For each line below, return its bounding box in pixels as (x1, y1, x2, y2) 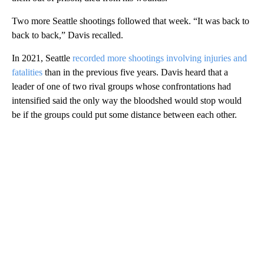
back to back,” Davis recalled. (12, 29, 123, 40)
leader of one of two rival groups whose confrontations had (12, 81, 231, 91)
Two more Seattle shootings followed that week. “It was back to (12, 15, 249, 26)
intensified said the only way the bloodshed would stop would (12, 95, 242, 105)
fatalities (12, 67, 42, 77)
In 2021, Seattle (12, 52, 72, 63)
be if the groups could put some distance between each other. (12, 109, 237, 120)
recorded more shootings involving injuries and (72, 52, 247, 63)
